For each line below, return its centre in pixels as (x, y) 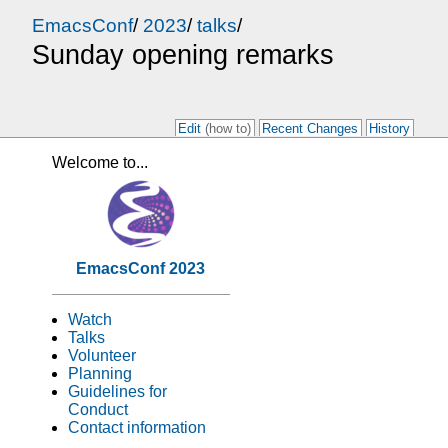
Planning (100, 373)
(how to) (228, 128)
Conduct (98, 409)
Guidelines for (117, 391)
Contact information (137, 427)
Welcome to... (100, 162)
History (390, 128)
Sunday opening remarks (183, 55)
